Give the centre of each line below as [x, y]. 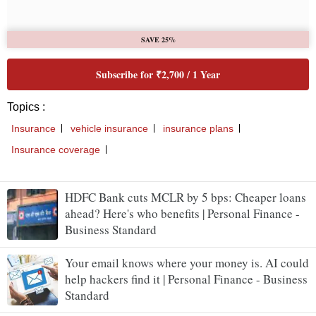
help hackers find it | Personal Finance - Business [186, 279]
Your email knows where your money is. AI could [187, 262]
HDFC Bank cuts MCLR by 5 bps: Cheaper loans [186, 197]
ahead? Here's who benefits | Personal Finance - [182, 213]
